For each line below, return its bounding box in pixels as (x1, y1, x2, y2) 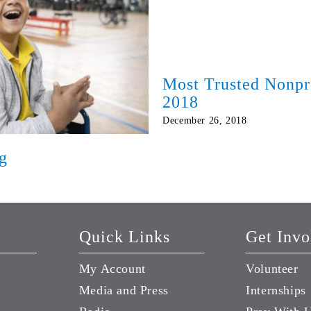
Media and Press (78, 283, 169, 298)
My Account (78, 262, 146, 276)
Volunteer (246, 262, 299, 276)
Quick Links (78, 228, 170, 246)
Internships (246, 283, 306, 298)
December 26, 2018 (162, 115, 247, 126)
